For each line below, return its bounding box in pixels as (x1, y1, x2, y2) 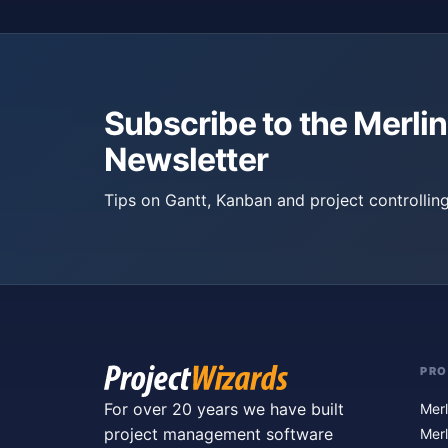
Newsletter (104, 140, 268, 179)
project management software (104, 424, 333, 444)
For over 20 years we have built (104, 399, 344, 419)
